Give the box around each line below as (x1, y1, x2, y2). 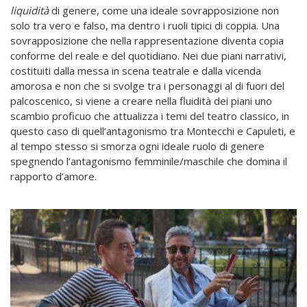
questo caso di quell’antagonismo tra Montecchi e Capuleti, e (10, 124, 295, 138)
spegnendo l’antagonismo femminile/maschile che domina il (10, 154, 287, 169)
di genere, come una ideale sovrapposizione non (51, 3, 279, 18)
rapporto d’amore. (10, 169, 97, 184)
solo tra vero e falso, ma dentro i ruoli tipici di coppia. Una (10, 19, 280, 33)
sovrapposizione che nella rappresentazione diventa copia (10, 34, 284, 48)
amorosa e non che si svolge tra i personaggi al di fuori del (10, 79, 284, 93)
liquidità (10, 3, 51, 18)
